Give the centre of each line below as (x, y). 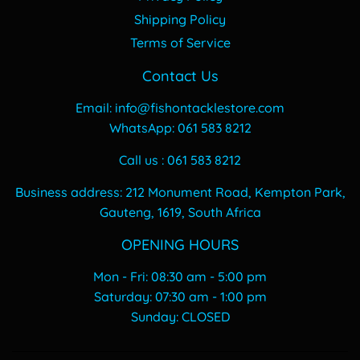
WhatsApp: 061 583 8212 (180, 128)
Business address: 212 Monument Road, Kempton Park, (180, 192)
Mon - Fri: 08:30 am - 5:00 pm (180, 277)
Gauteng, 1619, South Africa (180, 213)
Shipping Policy (180, 20)
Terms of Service (180, 43)
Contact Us (180, 76)
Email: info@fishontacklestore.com (180, 108)
